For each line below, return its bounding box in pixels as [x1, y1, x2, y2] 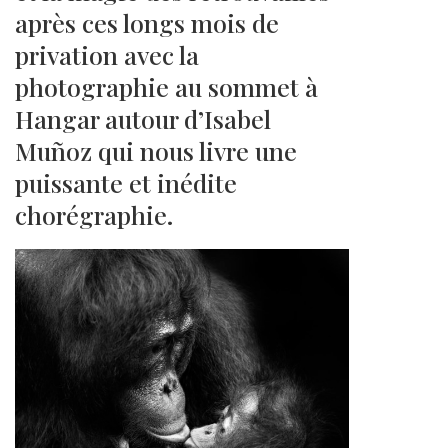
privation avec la [15, 37, 199, 71]
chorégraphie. [15, 197, 173, 231]
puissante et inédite [15, 165, 237, 199]
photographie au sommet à [15, 69, 318, 103]
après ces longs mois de [15, 5, 279, 39]
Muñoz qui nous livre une [15, 133, 297, 167]
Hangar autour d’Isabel [15, 101, 271, 135]
